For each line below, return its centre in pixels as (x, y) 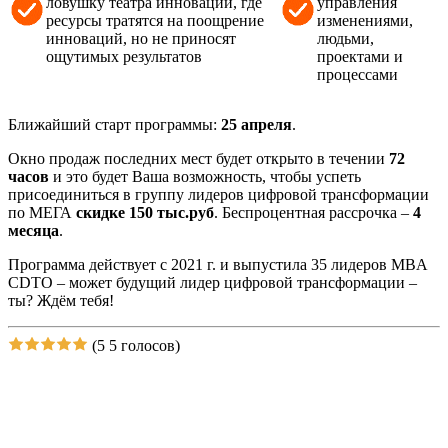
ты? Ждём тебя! (61, 300)
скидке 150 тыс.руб (145, 212)
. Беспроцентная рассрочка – (313, 212)
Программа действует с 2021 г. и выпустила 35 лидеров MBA (217, 264)
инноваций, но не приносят (141, 38)
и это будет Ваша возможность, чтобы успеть (205, 176)
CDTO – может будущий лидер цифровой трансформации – (212, 282)
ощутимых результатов (124, 56)
